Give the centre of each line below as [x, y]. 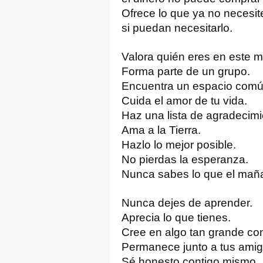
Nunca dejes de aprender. [187, 203]
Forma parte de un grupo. [186, 71]
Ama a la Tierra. [161, 130]
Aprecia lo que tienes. [176, 217]
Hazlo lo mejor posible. [179, 144]
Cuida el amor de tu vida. [184, 100]
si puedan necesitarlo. [177, 28]
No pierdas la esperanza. [185, 159]
